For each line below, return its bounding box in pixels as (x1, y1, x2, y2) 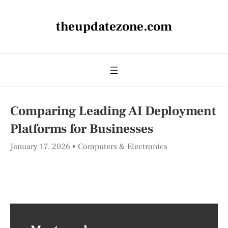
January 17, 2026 (10, 141, 72, 152)
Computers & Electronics (78, 141, 167, 152)
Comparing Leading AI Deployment (10, 103, 216, 119)
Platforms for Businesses (10, 121, 153, 137)
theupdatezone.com (56, 18, 172, 35)
